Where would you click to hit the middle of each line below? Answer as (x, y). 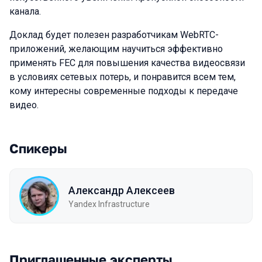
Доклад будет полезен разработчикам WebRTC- (114, 35)
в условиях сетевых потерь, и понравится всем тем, (123, 77)
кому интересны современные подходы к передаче (124, 91)
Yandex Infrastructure (109, 204)
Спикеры (38, 148)
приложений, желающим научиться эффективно (116, 49)
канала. (25, 11)
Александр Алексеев (122, 190)
